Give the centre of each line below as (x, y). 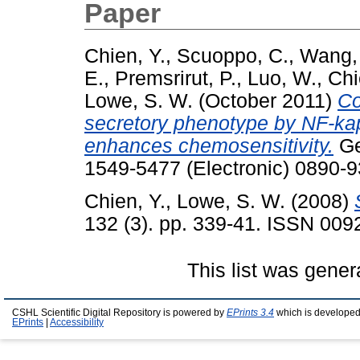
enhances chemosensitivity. (209, 145)
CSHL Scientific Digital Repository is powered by (119, 312)
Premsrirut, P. (176, 78)
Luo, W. (282, 78)
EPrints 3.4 (250, 312)
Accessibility (77, 322)
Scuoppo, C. (233, 55)
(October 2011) (265, 100)
